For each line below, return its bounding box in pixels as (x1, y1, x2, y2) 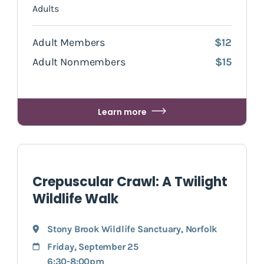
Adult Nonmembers (32, 55, 126, 68)
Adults (32, 2, 59, 14)
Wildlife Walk (32, 189, 118, 208)
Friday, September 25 (47, 240, 138, 252)
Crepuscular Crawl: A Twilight (32, 172, 227, 191)
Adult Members (32, 35, 105, 49)
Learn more (98, 105, 147, 118)
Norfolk (185, 223, 217, 235)
